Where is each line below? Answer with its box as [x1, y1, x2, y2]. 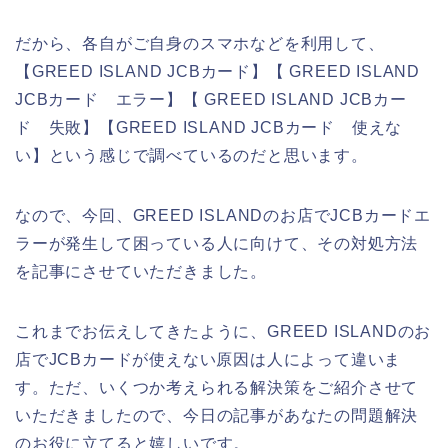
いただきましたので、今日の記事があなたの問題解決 [15, 406, 419, 424]
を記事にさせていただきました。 [15, 262, 267, 280]
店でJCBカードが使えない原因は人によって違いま [15, 350, 402, 368]
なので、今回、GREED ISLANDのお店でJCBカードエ [15, 206, 431, 224]
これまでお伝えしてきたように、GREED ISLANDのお [15, 322, 432, 340]
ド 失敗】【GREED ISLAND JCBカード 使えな [15, 118, 403, 136]
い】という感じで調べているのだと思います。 [15, 146, 368, 164]
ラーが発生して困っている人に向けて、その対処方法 [15, 234, 419, 252]
